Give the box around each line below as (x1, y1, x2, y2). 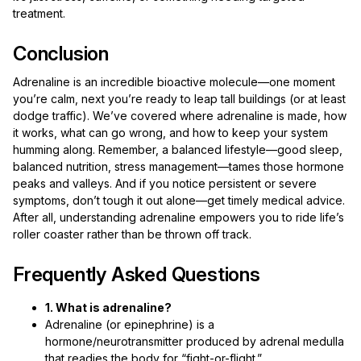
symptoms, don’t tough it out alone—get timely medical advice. (13, 193, 345, 207)
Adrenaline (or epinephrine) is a (45, 317, 214, 331)
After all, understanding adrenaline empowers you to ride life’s (13, 210, 344, 224)
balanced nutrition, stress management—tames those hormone (13, 160, 344, 173)
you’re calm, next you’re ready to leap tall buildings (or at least (13, 92, 346, 106)
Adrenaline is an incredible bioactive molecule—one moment (13, 75, 335, 89)
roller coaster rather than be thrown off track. (13, 227, 251, 241)
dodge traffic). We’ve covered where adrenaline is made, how (13, 109, 346, 122)
